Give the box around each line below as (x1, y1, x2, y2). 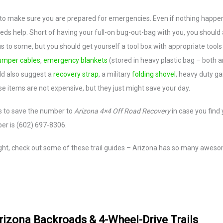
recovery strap (53, 70, 99, 78)
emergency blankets (43, 56, 108, 64)
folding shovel (132, 70, 176, 78)
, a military (99, 70, 132, 78)
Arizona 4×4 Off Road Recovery (74, 107, 170, 115)
